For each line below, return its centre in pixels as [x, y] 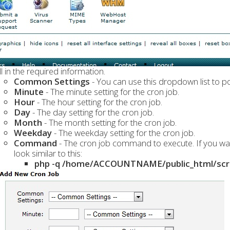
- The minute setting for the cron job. [111, 92]
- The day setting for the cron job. [93, 112]
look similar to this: [48, 153]
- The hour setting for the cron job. [99, 102]
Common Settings [52, 81]
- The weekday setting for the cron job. [124, 133]
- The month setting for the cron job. [110, 122]
